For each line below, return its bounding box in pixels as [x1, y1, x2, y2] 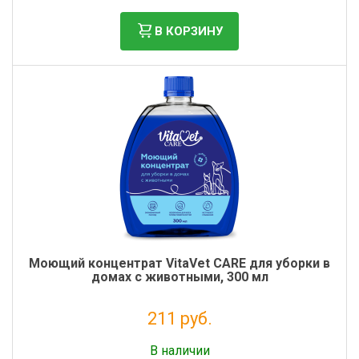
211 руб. [147, 309, 212, 329]
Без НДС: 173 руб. [139, 332, 220, 343]
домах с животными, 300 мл [91, 269, 268, 284]
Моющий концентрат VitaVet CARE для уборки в [29, 256, 330, 271]
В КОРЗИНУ [155, 23, 223, 38]
